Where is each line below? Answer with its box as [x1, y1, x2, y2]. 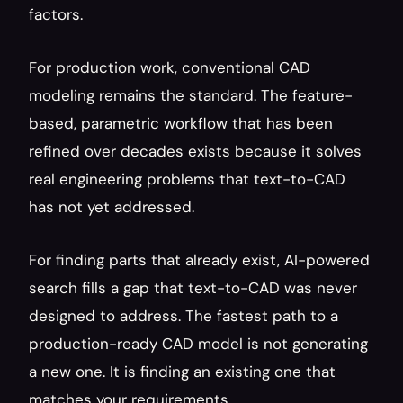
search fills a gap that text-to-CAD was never [29, 278, 357, 298]
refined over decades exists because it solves [29, 141, 362, 161]
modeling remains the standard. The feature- [29, 85, 353, 105]
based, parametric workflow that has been [29, 113, 333, 133]
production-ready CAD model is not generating [29, 334, 368, 354]
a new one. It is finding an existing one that [29, 362, 336, 381]
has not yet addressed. [29, 197, 194, 217]
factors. [29, 4, 83, 24]
